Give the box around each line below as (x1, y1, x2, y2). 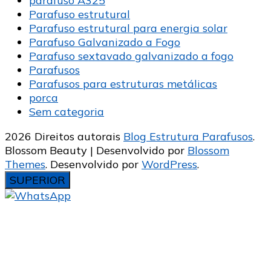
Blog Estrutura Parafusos (123, 129, 253, 144)
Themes (5, 157, 45, 172)
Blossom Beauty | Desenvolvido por (5, 143, 188, 158)
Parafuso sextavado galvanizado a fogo (29, 49, 233, 64)
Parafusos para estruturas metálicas (29, 77, 217, 91)
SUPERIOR (10, 173, 65, 188)
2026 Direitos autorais (5, 129, 123, 144)
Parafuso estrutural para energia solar (29, 21, 227, 36)
